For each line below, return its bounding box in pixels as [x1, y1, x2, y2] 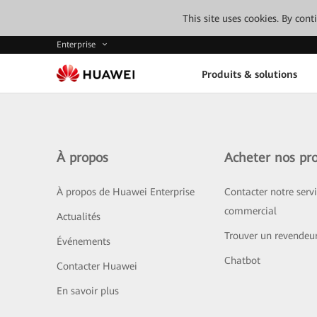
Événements [57, 236, 110, 247]
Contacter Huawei [57, 260, 137, 272]
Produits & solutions [201, 68, 297, 80]
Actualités [57, 211, 100, 222]
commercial [224, 205, 277, 217]
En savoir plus [57, 285, 119, 296]
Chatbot [224, 255, 260, 266]
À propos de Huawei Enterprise [57, 186, 195, 197]
